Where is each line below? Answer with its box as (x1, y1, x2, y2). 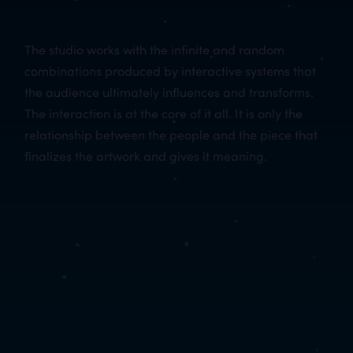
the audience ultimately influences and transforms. (24, 83, 314, 100)
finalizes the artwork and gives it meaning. (24, 147, 268, 164)
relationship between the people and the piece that (24, 125, 318, 143)
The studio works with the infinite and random (24, 40, 285, 58)
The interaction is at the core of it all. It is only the (24, 104, 303, 121)
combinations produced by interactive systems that (24, 61, 317, 79)
